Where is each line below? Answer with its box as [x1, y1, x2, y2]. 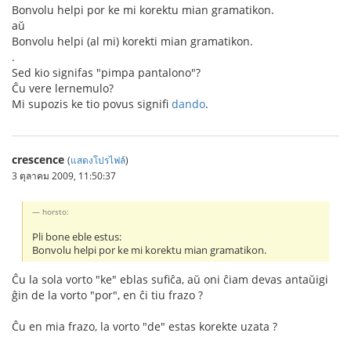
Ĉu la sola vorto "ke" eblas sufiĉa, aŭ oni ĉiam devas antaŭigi [12, 271, 328, 287]
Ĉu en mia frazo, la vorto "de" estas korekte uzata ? [12, 318, 277, 334]
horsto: [42, 206, 70, 218]
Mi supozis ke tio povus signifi [12, 96, 172, 112]
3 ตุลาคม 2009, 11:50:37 [12, 169, 116, 183]
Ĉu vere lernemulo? [12, 81, 114, 96]
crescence [12, 152, 64, 168]
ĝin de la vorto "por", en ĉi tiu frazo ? [12, 287, 203, 302]
